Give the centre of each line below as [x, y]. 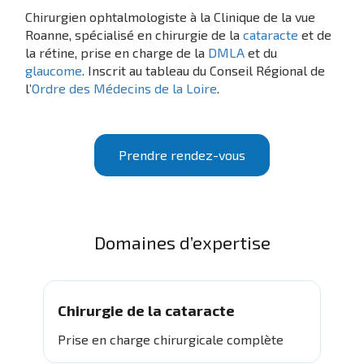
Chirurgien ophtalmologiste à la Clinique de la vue [171, 17]
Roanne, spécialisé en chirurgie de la [134, 35]
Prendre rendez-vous [182, 155]
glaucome [54, 70]
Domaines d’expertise [182, 243]
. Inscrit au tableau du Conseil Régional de [204, 70]
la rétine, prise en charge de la [117, 52]
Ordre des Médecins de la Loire [125, 88]
